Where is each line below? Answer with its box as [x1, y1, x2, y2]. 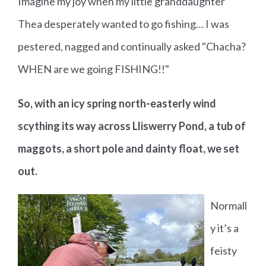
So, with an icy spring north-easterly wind [18, 97, 216, 110]
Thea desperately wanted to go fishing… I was [18, 17, 229, 31]
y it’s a [210, 221, 239, 235]
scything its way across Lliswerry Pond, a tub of [18, 119, 246, 133]
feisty [210, 244, 237, 258]
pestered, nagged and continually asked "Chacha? [18, 40, 246, 53]
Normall [210, 199, 247, 213]
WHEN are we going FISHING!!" [18, 62, 169, 76]
